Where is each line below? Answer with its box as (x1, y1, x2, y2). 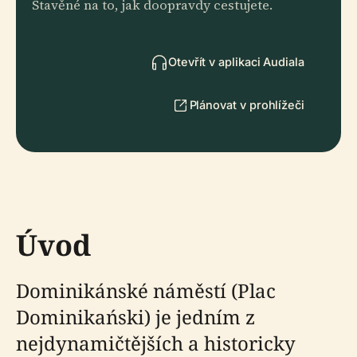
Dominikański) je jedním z (16, 304, 255, 330)
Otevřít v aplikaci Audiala (167, 55, 304, 69)
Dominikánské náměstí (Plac (16, 277, 276, 304)
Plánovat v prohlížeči (189, 98, 304, 112)
